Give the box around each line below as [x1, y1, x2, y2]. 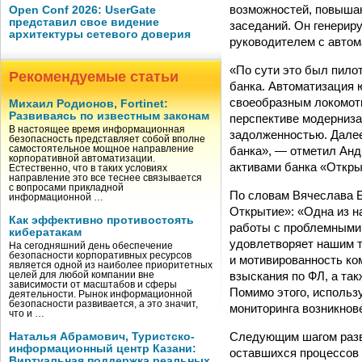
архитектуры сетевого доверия [9, 28, 191, 40]
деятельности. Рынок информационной [9, 289, 192, 299]
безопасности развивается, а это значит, [9, 299, 198, 309]
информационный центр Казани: [9, 343, 196, 355]
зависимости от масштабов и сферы [9, 280, 177, 289]
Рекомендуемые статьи [9, 69, 179, 85]
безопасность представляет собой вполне [9, 134, 205, 144]
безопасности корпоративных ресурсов [9, 250, 192, 260]
